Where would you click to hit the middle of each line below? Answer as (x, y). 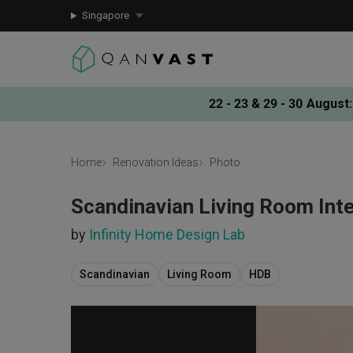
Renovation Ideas (156, 163)
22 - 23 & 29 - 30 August (279, 103)
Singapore (105, 15)
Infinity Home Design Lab (167, 234)
